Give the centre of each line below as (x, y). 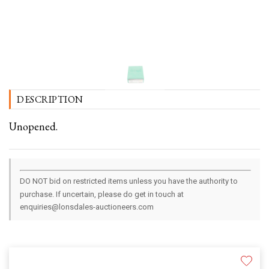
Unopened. (33, 127)
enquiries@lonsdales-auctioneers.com (87, 207)
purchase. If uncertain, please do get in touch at (102, 195)
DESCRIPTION (50, 100)
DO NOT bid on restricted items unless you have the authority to (129, 181)
